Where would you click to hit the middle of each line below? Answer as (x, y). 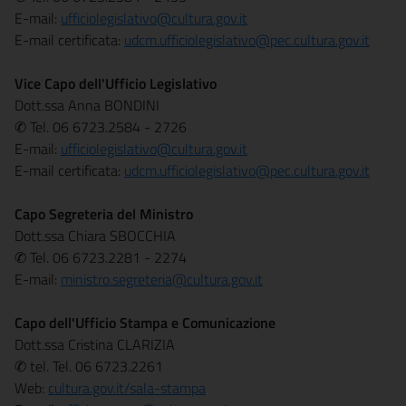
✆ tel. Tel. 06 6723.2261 (89, 366)
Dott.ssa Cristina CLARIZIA (95, 344)
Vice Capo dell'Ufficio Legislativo (116, 83)
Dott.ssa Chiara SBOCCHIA (95, 236)
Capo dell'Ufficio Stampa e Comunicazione (145, 323)
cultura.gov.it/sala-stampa (127, 388)
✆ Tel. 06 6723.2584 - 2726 (101, 127)
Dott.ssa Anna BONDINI (87, 105)
